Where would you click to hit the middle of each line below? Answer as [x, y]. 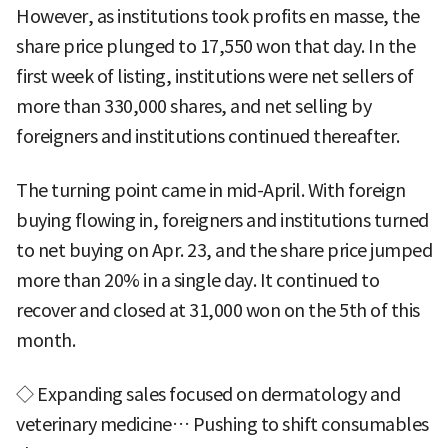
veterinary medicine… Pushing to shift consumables [222, 425]
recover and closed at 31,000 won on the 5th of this [218, 311]
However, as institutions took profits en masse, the [218, 17]
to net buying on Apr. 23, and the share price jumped [224, 251]
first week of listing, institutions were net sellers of [215, 77]
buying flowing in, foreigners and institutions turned [222, 221]
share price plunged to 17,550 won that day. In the [215, 47]
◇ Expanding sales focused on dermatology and [208, 395]
